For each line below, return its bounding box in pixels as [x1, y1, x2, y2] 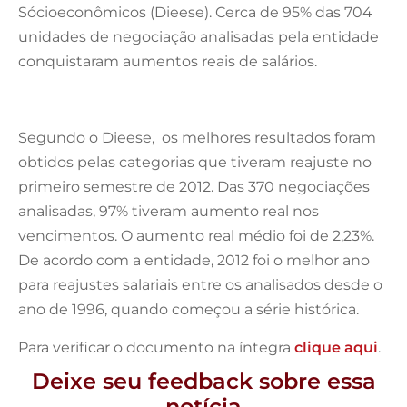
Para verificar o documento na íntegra [18, 338, 294, 356]
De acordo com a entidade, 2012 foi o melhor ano [18, 251, 370, 269]
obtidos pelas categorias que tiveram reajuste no [18, 153, 372, 171]
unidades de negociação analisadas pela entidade [18, 27, 379, 45]
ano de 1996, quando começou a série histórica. [18, 300, 359, 318]
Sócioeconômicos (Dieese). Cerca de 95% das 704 [18, 3, 372, 21]
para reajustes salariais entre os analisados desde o [18, 275, 382, 293]
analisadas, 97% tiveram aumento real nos [18, 202, 319, 220]
